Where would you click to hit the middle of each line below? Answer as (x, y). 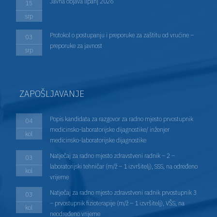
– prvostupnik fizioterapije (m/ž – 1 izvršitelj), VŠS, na (117, 203)
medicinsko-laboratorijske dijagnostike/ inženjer (109, 130)
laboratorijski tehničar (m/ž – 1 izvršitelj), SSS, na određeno (124, 166)
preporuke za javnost (76, 46)
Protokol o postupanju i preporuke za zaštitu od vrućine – (122, 35)
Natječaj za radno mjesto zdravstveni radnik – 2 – (112, 156)
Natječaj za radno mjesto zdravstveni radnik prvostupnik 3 (123, 193)
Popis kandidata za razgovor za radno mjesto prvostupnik (121, 119)
